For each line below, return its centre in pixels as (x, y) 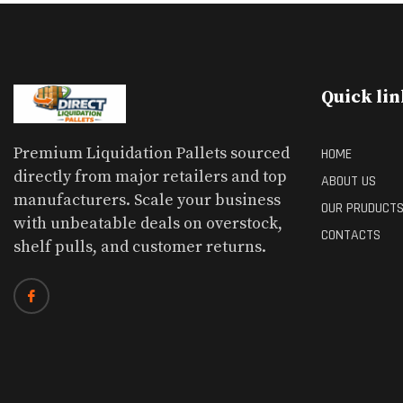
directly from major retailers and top (150, 177)
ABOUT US (349, 182)
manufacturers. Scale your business (147, 200)
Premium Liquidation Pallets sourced (152, 153)
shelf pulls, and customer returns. (140, 247)
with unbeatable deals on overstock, (148, 224)
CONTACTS (351, 236)
